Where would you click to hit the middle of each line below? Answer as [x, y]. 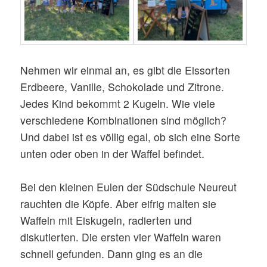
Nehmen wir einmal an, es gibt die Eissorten [125, 70]
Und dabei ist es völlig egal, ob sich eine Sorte [131, 136]
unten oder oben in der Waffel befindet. [113, 153]
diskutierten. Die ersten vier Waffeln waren [121, 237]
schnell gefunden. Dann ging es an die [112, 254]
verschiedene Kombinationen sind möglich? [124, 120]
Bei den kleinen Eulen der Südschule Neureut [129, 187]
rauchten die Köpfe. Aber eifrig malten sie [119, 204]
